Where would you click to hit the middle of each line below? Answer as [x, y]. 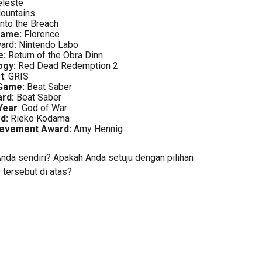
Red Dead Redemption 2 [67, 65]
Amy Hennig [97, 129]
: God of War [42, 108]
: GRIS [16, 76]
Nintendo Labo [47, 44]
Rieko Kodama [39, 118]
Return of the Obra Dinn [54, 55]
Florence [40, 34]
